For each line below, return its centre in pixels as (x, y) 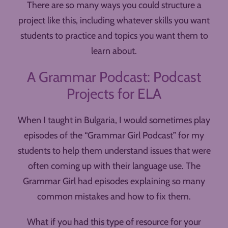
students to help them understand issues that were (114, 151)
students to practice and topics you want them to (114, 36)
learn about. (114, 51)
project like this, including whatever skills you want (114, 21)
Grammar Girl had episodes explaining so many (114, 181)
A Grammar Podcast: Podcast (114, 77)
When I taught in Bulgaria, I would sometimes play (114, 120)
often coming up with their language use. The (114, 166)
